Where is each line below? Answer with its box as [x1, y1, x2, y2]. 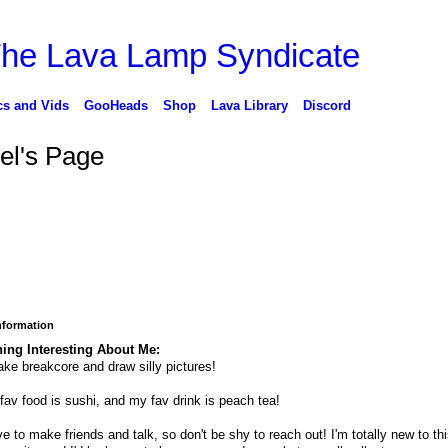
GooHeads [83, 97, 148, 113]
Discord [302, 97, 351, 113]
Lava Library [210, 97, 288, 113]
